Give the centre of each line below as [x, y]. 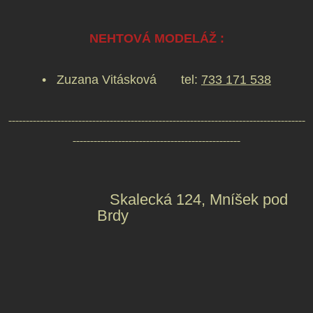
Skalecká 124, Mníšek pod [156, 199]
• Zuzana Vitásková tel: [122, 80]
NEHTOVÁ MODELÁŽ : [156, 38]
